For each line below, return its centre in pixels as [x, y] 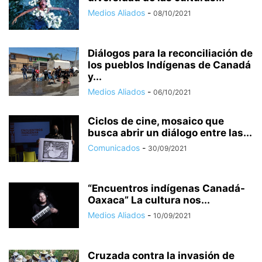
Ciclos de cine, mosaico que [156, 121]
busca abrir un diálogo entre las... [170, 133]
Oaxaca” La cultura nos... [149, 200]
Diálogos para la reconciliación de [170, 53]
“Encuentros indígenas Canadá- [166, 188]
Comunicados [114, 148]
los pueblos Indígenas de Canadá [169, 65]
